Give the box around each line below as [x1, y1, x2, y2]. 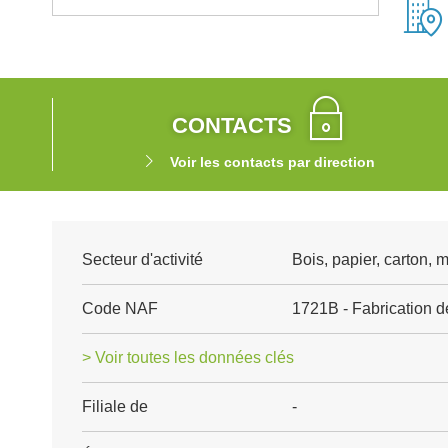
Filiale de [82, 398, 148, 415]
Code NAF [82, 300, 158, 317]
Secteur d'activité [82, 251, 203, 268]
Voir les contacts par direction [169, 154, 375, 170]
